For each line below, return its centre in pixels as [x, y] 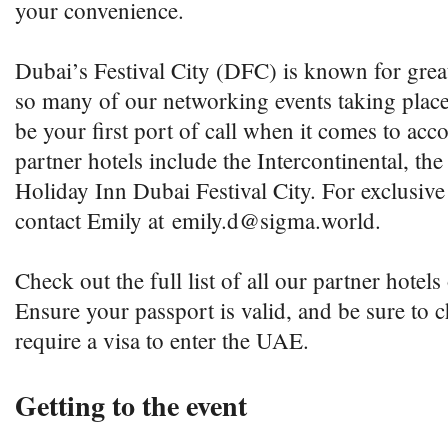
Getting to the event [131, 405]
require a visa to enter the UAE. [162, 340]
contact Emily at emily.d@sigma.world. [202, 220]
